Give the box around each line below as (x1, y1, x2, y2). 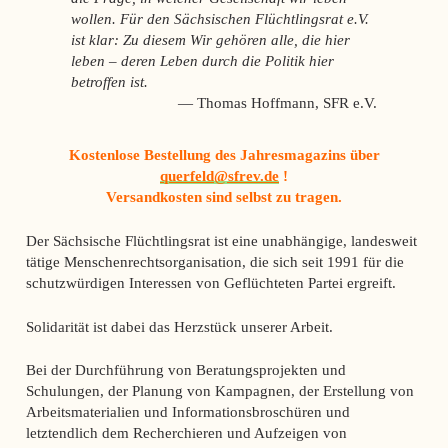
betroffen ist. (71, 73, 149, 91)
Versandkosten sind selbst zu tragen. (106, 187, 342, 205)
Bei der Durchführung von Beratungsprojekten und (25, 361, 346, 379)
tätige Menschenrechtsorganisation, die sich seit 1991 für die (25, 252, 404, 270)
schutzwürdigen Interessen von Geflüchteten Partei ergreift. (25, 273, 396, 291)
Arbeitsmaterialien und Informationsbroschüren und (25, 403, 350, 421)
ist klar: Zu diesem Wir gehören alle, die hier (71, 31, 351, 49)
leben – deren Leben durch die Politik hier (71, 52, 335, 70)
